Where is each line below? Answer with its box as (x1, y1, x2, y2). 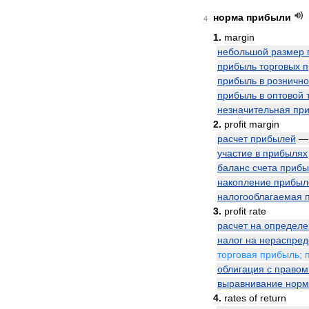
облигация (217, 263, 264, 275)
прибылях (263, 148, 308, 159)
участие (217, 148, 252, 159)
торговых (259, 61, 300, 72)
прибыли (246, 12, 291, 23)
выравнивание (217, 278, 283, 289)
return (260, 292, 286, 303)
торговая (217, 249, 257, 260)
